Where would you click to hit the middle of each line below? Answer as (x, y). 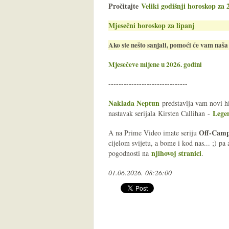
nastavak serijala (133, 113)
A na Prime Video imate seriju (154, 133)
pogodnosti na (130, 153)
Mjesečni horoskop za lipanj (152, 25)
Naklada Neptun (134, 103)
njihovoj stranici (176, 153)
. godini (191, 64)
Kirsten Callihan (181, 113)
